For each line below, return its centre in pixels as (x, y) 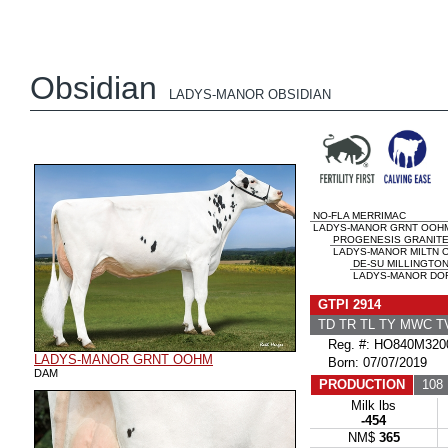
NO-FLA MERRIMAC (358, 215)
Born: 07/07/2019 (369, 362)
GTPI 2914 (349, 304)
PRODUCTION (362, 384)
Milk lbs (373, 405)
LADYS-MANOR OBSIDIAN (250, 94)
